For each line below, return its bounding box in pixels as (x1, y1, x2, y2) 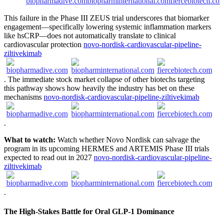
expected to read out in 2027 (4, 153, 94, 162)
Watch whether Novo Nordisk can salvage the (55, 135, 200, 144)
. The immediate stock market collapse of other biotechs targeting (4, 75, 205, 83)
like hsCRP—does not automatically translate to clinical (4, 31, 176, 40)
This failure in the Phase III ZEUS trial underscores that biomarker (4, 13, 209, 22)
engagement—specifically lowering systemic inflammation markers (4, 22, 211, 31)
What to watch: (4, 135, 55, 144)
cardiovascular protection (4, 40, 83, 49)
